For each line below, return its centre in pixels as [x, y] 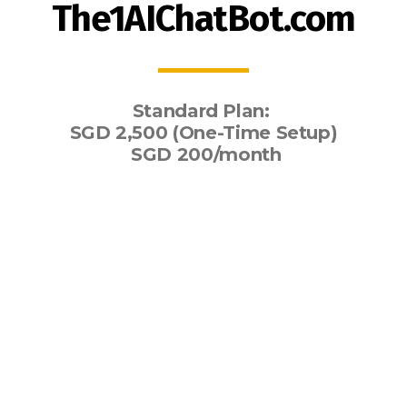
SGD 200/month [203, 154]
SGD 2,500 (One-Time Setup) [203, 133]
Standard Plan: [203, 111]
